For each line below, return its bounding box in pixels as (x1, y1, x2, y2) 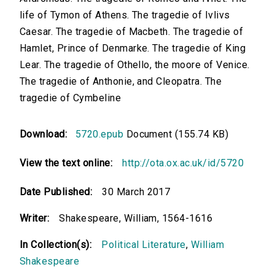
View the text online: (20, 157, 113, 169)
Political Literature (101, 239, 186, 251)
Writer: (20, 212, 50, 225)
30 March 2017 (102, 186, 171, 198)
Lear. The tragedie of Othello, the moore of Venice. (20, 59, 250, 71)
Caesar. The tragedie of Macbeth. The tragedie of (20, 26, 244, 38)
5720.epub (75, 128, 124, 141)
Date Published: (20, 186, 93, 198)
